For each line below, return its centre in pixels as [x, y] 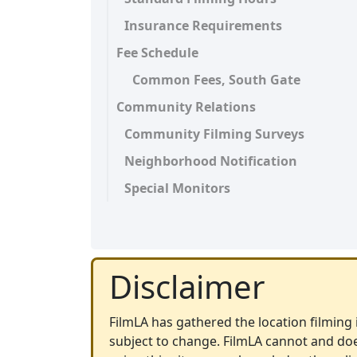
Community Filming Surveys [214, 134]
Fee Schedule [157, 53]
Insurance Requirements [203, 25]
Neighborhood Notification [211, 161]
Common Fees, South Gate [216, 80]
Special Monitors [177, 188]
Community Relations [186, 107]
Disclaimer [187, 286]
